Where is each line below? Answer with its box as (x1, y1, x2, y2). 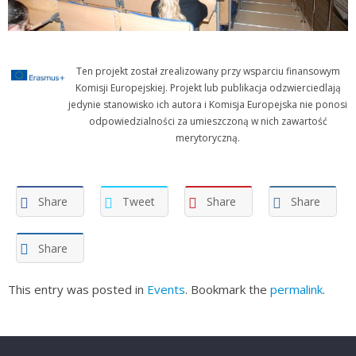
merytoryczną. (176, 131, 240, 145)
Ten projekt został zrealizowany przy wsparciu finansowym (75, 64, 340, 79)
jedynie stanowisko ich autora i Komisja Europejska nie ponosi (68, 98, 347, 112)
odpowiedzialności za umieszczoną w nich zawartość (88, 114, 327, 129)
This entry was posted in (8, 281, 147, 297)
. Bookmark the (185, 281, 270, 297)
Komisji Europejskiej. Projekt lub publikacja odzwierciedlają (75, 81, 341, 95)
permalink (270, 281, 323, 297)
